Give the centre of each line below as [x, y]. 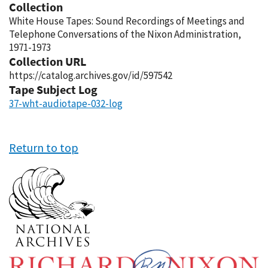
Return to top [44, 147]
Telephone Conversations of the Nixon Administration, [125, 34]
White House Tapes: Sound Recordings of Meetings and [127, 21]
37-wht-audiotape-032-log [66, 103]
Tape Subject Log [53, 89]
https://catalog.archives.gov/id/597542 [91, 75]
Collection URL [48, 61]
